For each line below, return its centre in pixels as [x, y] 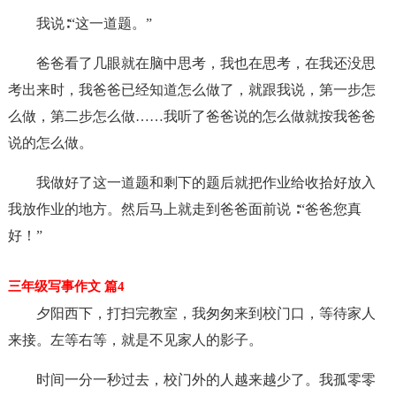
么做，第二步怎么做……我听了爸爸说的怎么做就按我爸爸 [191, 116]
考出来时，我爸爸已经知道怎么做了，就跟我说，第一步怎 [191, 90]
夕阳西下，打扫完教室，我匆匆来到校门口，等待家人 [206, 313]
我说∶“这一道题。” [94, 23]
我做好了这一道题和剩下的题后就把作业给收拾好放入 [206, 183]
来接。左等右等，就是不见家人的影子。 [135, 340]
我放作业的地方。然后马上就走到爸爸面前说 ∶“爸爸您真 [184, 209]
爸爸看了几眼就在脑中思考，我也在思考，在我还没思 [206, 63]
